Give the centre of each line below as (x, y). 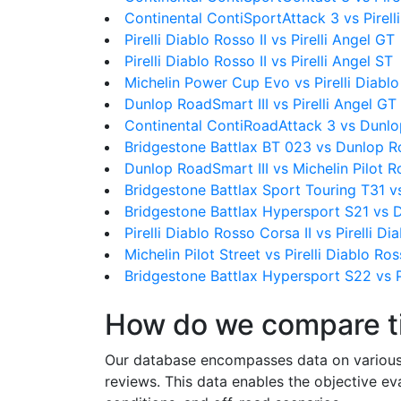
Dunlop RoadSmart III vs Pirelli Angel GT (260, 104)
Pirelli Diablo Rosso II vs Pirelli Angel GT (260, 39)
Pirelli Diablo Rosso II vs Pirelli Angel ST (259, 61)
